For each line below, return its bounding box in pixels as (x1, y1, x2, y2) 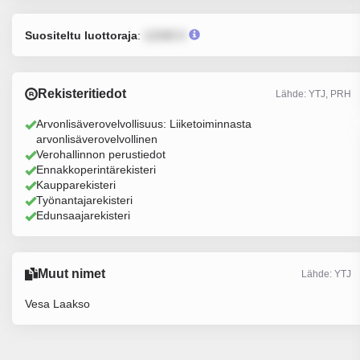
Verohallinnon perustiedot (36, 148, 166, 161)
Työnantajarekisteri (36, 194, 133, 207)
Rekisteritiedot (38, 87, 126, 100)
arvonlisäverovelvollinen (36, 133, 157, 145)
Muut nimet (38, 267, 105, 280)
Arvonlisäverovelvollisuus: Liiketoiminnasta (36, 117, 252, 130)
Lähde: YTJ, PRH (275, 88, 351, 100)
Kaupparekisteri (36, 178, 116, 191)
